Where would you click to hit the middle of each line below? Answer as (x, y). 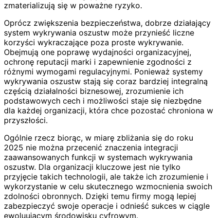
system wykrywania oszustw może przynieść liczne (99, 32)
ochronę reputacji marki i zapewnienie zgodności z (98, 62)
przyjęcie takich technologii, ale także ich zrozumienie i (106, 176)
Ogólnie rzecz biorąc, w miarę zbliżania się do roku (99, 137)
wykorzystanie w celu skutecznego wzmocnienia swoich (108, 186)
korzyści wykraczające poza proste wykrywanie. (94, 42)
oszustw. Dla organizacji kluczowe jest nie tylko (92, 167)
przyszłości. (26, 120)
